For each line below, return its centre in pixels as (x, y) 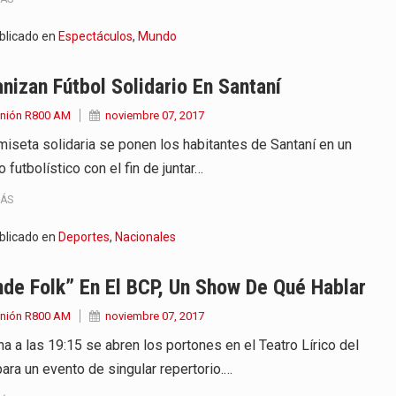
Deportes (84, 237)
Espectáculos (95, 36)
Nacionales (145, 237)
